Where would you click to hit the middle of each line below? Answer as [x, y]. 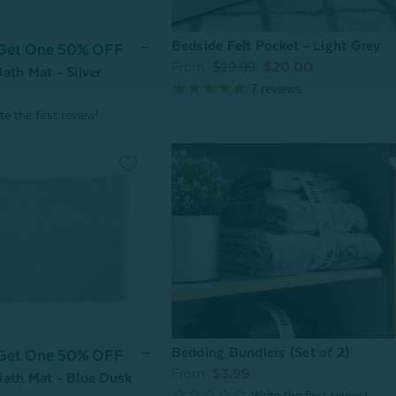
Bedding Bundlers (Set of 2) [260, 352]
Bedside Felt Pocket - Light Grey [276, 46]
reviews [279, 89]
